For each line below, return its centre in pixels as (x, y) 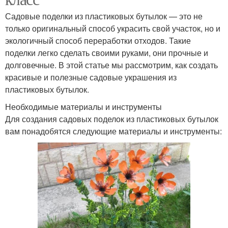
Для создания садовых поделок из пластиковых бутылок (112, 119)
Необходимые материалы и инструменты (83, 106)
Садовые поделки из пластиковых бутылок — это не (104, 16)
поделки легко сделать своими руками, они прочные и (107, 52)
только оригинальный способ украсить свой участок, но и (113, 28)
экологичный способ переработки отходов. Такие (98, 40)
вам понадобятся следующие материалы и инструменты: (113, 131)
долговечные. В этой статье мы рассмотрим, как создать (111, 65)
